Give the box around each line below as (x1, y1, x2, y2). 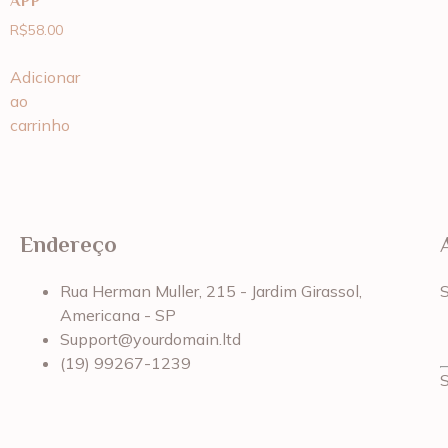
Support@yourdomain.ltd (60, 329, 241, 350)
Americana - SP (60, 305, 176, 326)
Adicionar (10, 66, 80, 87)
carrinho (10, 114, 70, 135)
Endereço (20, 232, 117, 258)
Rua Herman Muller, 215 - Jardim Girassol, (60, 281, 362, 302)
